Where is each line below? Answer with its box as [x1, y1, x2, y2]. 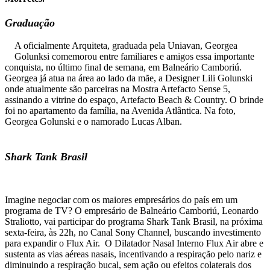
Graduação [5, 17, 55, 30]
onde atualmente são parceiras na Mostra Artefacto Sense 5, [5, 84, 230, 95]
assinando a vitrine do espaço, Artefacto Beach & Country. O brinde [5, 95, 263, 105]
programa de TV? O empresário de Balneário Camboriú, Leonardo [5, 206, 259, 216]
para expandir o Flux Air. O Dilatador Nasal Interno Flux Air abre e [5, 238, 263, 249]
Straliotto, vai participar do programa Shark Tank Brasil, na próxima [5, 216, 263, 227]
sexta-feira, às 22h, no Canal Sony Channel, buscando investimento [5, 227, 261, 238]
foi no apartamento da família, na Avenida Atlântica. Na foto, [5, 105, 236, 116]
